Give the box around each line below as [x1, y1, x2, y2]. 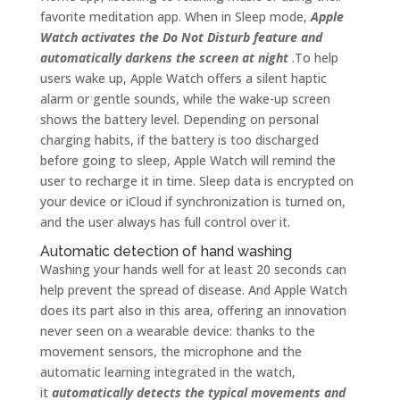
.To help [287, 48, 338, 66]
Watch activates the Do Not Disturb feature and [39, 28, 322, 46]
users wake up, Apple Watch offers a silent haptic [39, 69, 327, 87]
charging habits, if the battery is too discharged [39, 130, 319, 148]
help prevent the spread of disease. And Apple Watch [39, 280, 347, 298]
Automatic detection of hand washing [39, 242, 292, 260]
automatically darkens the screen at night [39, 48, 288, 66]
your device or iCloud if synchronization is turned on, [39, 192, 346, 210]
